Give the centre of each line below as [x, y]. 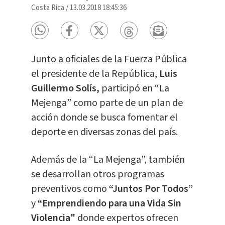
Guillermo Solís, [65, 89]
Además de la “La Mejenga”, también [108, 160]
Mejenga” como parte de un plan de [107, 103]
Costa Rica [47, 8]
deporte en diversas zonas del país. [104, 132]
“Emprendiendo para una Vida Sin [108, 204]
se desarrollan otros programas [97, 175]
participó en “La [134, 89]
